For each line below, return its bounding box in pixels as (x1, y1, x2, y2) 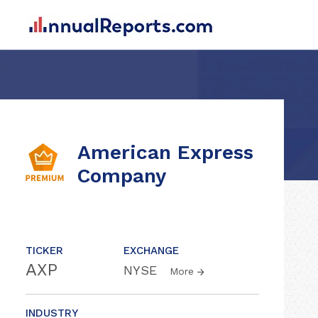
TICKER (26, 244, 63, 257)
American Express (77, 141, 253, 164)
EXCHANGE (124, 244, 179, 257)
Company (77, 164, 166, 187)
